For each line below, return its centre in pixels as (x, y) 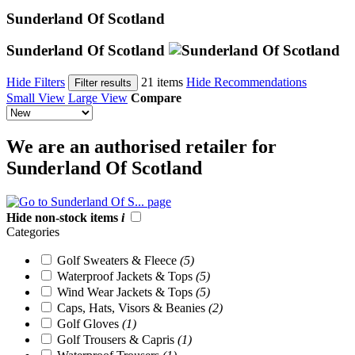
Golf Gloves (90, 323)
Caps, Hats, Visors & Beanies (133, 307)
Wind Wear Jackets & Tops (126, 292)
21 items (162, 82)
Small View (36, 98)
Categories (33, 231)
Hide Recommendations (246, 82)
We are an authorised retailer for (141, 147)
